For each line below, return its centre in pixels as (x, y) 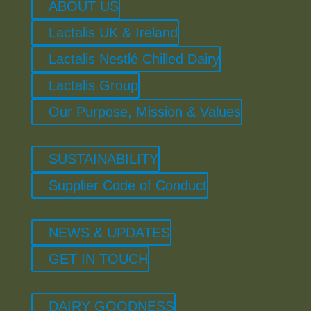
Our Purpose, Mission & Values (144, 111)
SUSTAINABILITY (103, 159)
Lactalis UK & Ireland (113, 32)
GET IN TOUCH (98, 259)
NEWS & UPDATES (109, 232)
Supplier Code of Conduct (127, 185)
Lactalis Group (93, 85)
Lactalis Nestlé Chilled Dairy (134, 59)
